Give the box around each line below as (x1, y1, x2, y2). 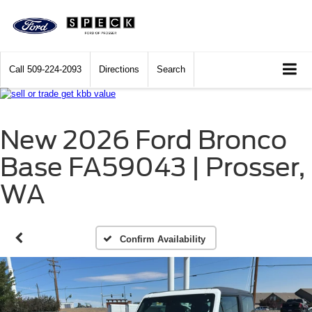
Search (157, 64, 185, 75)
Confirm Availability (119, 234, 205, 245)
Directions (99, 64, 139, 75)
